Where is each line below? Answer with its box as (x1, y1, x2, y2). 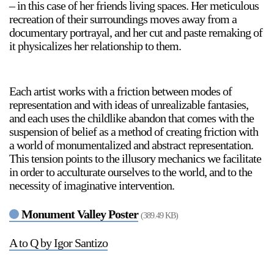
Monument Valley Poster (21, 207, 138, 221)
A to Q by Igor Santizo (9, 236, 108, 250)
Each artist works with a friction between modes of (9, 84, 232, 98)
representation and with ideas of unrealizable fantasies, (9, 98, 248, 111)
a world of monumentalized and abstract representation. (9, 138, 253, 152)
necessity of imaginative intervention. (9, 179, 174, 192)
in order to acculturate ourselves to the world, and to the (9, 165, 252, 179)
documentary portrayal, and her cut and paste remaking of (9, 26, 262, 39)
